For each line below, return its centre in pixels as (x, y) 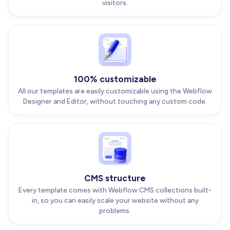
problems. (115, 211)
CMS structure (115, 178)
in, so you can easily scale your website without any (115, 200)
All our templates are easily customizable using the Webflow (115, 91)
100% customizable (115, 79)
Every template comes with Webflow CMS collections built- (115, 190)
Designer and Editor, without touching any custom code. (115, 101)
